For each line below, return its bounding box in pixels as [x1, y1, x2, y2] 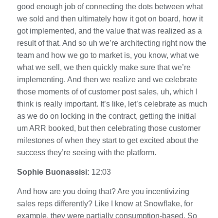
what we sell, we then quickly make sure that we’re [17, 63, 191, 72]
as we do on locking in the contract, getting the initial [17, 111, 196, 120]
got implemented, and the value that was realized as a [17, 26, 202, 35]
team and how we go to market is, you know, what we [17, 51, 199, 59]
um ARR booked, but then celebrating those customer [17, 124, 200, 132]
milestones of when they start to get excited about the [17, 136, 199, 145]
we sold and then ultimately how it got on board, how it [17, 14, 203, 23]
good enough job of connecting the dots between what [17, 2, 203, 11]
